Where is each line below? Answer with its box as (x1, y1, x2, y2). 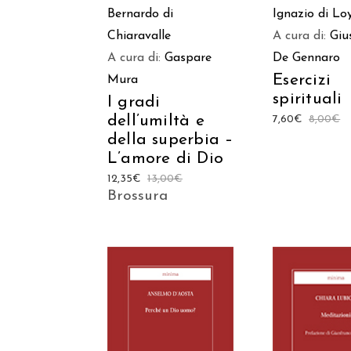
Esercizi (273, 71, 331, 89)
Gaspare (165, 51, 212, 64)
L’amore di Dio (107, 150, 223, 167)
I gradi (107, 93, 161, 110)
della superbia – (107, 131, 233, 148)
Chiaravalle (107, 29, 171, 42)
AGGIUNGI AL (140, 323, 201, 333)
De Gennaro (273, 51, 341, 64)
